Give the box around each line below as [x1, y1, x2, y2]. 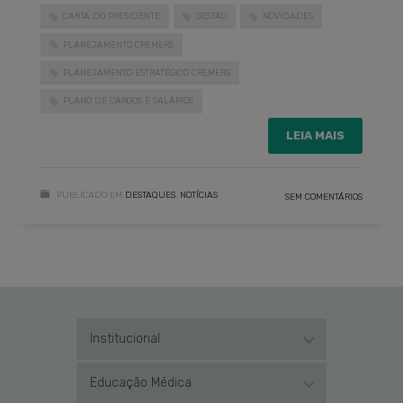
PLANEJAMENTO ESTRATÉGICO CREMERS [63, 67, 230, 78]
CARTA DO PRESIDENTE [63, 11, 160, 22]
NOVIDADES [263, 11, 313, 22]
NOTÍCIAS [180, 189, 218, 201]
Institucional [90, 330, 160, 346]
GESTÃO [196, 11, 227, 22]
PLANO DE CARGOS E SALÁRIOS [63, 95, 193, 107]
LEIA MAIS [286, 128, 345, 142]
